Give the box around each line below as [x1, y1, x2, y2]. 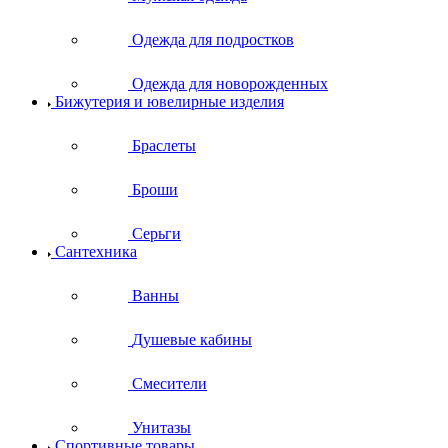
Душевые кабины [132, 330, 252, 348]
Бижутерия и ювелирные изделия [55, 92, 284, 110]
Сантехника [55, 242, 137, 260]
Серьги [132, 224, 181, 242]
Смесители [132, 374, 207, 392]
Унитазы [132, 418, 191, 436]
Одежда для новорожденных [132, 74, 329, 92]
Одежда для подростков [132, 30, 294, 48]
